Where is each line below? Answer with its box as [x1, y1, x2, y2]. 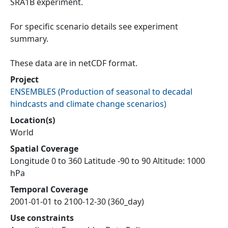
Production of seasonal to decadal [61, 86, 192, 98]
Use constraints [10, 212, 74, 224]
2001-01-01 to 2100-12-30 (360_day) [10, 196, 144, 208]
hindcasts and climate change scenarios [10, 98, 164, 110]
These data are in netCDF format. [10, 58, 137, 69]
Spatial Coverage [10, 143, 78, 155]
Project [10, 74, 39, 85]
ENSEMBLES [10, 86, 56, 98]
